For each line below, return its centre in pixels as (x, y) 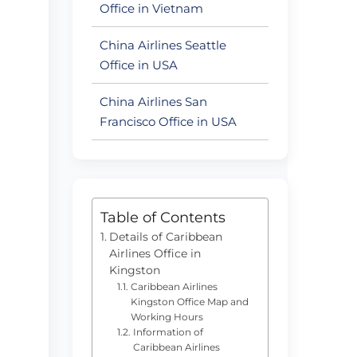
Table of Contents (163, 217)
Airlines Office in (155, 253)
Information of (168, 331)
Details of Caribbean (165, 236)
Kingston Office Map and (189, 301)
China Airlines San (153, 101)
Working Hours (167, 316)
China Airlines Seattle (163, 45)
